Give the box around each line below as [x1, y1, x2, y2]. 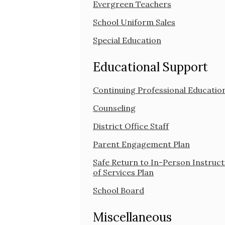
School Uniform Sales [93, 17, 175, 27]
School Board [93, 185, 144, 195]
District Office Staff [93, 121, 169, 131]
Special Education [93, 35, 161, 45]
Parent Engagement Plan [93, 139, 190, 149]
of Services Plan [93, 167, 154, 177]
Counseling [93, 102, 136, 113]
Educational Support [93, 59, 208, 75]
